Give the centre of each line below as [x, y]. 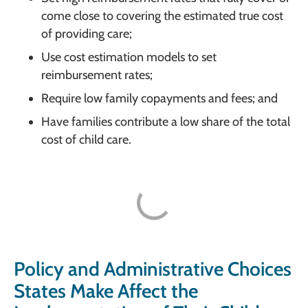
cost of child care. [86, 139]
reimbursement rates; [97, 75]
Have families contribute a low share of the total [166, 121]
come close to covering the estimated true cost [162, 15]
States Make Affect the [106, 291]
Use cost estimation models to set [129, 57]
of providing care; [87, 33]
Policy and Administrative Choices [153, 269]
